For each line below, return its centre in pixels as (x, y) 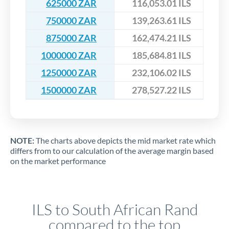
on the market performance (58, 161)
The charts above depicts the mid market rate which (125, 141)
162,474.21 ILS (162, 38)
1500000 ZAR (69, 90)
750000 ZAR (71, 21)
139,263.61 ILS (162, 21)
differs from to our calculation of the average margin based (112, 151)
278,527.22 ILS (162, 90)
